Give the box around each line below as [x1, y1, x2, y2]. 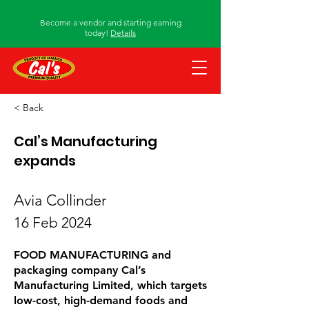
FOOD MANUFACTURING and [14, 248, 171, 261]
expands [14, 151, 76, 170]
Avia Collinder [14, 191, 106, 210]
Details [110, 28, 136, 38]
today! [85, 28, 110, 38]
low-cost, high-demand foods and [14, 294, 188, 307]
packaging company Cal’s [14, 263, 146, 277]
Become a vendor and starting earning [39, 17, 181, 28]
